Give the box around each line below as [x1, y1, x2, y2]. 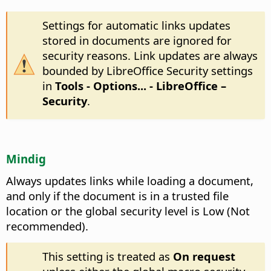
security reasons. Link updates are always [42, 48, 258, 64]
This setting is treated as [42, 248, 173, 264]
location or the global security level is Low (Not [6, 203, 250, 218]
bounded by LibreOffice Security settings [42, 63, 253, 79]
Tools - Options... [54, 78, 146, 94]
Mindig [6, 151, 46, 167]
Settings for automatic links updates [42, 18, 230, 33]
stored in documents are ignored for [42, 33, 232, 48]
